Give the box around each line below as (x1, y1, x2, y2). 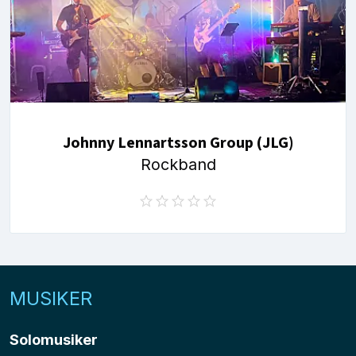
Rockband (140, 154, 216, 174)
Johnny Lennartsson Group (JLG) (62, 131, 294, 154)
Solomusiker (10, 331, 98, 348)
